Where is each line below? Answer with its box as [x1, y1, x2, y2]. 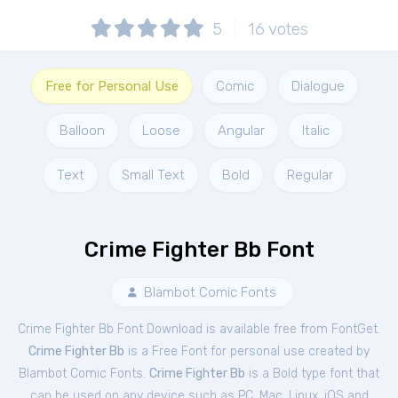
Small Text [121, 167, 185, 183]
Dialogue [291, 78, 345, 94]
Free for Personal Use [44, 78, 179, 94]
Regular [286, 167, 333, 183]
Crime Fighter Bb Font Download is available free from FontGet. [18, 322, 380, 337]
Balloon [60, 123, 105, 139]
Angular [218, 123, 265, 139]
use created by [283, 344, 370, 359]
